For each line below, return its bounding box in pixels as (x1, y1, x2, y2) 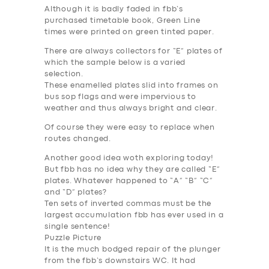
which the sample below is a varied (44, 59, 186, 67)
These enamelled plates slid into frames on (44, 82, 219, 89)
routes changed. (44, 136, 112, 143)
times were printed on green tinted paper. (44, 29, 214, 36)
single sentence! (44, 223, 110, 231)
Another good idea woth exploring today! (44, 155, 214, 162)
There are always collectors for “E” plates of (44, 48, 223, 55)
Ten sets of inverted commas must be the (44, 201, 212, 208)
